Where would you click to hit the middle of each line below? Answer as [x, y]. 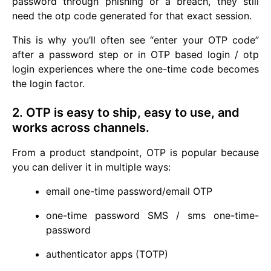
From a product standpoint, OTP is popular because [135, 153]
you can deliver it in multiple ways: [91, 167]
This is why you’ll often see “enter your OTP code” [135, 40]
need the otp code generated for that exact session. [132, 16]
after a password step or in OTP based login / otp [135, 55]
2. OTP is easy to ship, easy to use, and [126, 113]
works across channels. [81, 128]
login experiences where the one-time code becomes [135, 69]
